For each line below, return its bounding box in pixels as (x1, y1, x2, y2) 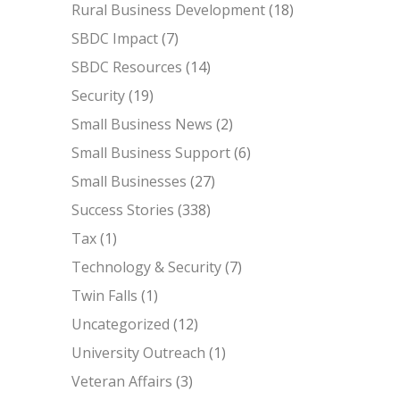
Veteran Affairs (71, 371, 172, 391)
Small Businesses (71, 171, 187, 191)
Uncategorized (71, 314, 170, 334)
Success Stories (71, 200, 174, 220)
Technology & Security (71, 257, 221, 277)
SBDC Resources (71, 57, 182, 77)
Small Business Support (71, 143, 230, 162)
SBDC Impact (71, 29, 158, 48)
